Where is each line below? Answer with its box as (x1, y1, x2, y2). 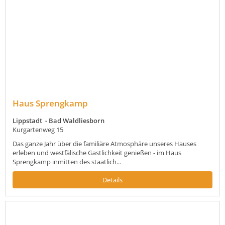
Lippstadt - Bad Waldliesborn (13, 116, 104, 126)
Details (102, 175, 123, 185)
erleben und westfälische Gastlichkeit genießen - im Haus (13, 148, 181, 158)
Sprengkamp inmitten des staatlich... (13, 157, 121, 167)
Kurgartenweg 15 (13, 125, 63, 135)
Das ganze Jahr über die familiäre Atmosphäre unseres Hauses (13, 139, 196, 149)
